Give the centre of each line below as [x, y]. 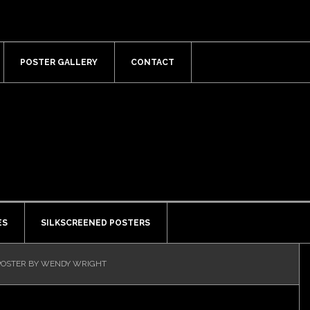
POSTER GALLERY [59, 62]
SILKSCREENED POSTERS [95, 223]
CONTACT [153, 62]
